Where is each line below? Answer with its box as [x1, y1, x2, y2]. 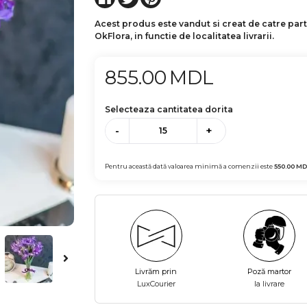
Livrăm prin [135, 267, 177, 276]
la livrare [254, 279, 285, 288]
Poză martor [247, 267, 292, 276]
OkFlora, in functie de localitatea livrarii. [95, 30, 275, 41]
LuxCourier [136, 279, 175, 288]
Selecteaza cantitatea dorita [105, 103, 234, 114]
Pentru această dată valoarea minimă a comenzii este [105, 162, 275, 170]
